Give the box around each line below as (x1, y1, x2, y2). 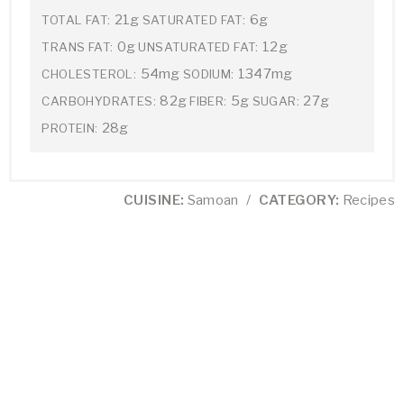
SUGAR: (252, 93, 299, 108)
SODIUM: (182, 66, 234, 81)
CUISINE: (123, 192, 185, 209)
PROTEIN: (41, 120, 98, 135)
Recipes (339, 192, 395, 209)
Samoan (184, 192, 242, 209)
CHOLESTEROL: (41, 66, 137, 81)
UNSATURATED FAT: (138, 39, 259, 54)
